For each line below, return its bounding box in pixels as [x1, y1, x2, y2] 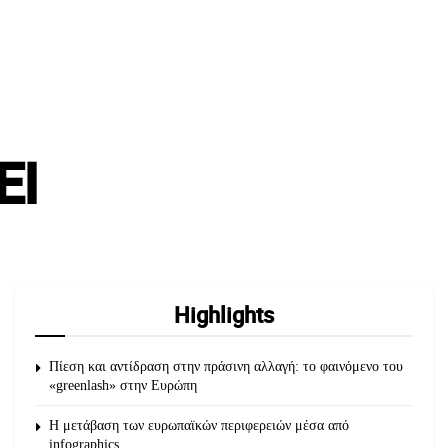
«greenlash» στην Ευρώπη [49, 378, 197, 394]
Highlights [174, 300, 274, 330]
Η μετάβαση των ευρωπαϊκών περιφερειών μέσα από [49, 418, 349, 434]
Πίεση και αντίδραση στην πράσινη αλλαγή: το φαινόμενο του [49, 359, 403, 375]
